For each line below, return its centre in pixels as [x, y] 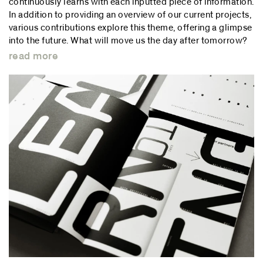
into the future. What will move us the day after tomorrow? [128, 40]
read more [34, 56]
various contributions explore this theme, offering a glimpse [131, 27]
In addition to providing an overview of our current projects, [130, 14]
